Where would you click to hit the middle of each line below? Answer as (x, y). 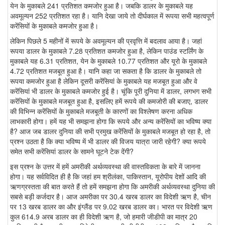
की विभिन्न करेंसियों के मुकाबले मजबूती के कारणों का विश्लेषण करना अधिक (101, 111)
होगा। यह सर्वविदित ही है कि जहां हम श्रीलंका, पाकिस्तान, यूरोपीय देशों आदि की (108, 177)
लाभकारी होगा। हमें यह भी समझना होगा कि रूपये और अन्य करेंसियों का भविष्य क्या (111, 121)
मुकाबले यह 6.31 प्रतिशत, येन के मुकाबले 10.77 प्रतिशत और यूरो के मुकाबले (108, 61)
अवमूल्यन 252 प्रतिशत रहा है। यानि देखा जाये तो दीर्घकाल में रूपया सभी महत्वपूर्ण (112, 16)
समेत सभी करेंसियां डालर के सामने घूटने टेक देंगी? (72, 151)
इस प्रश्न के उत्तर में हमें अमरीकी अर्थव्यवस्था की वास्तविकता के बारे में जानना (105, 166)
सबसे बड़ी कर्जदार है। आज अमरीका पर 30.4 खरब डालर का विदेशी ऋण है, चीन (110, 197)
